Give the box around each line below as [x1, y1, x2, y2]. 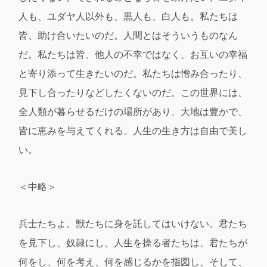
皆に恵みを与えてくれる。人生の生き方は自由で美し [18, 124, 248, 137]
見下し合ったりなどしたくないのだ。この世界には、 [18, 86, 248, 99]
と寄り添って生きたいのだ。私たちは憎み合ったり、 [18, 67, 248, 80]
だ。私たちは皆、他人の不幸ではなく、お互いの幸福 [18, 48, 248, 61]
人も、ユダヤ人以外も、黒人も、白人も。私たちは [18, 10, 238, 23]
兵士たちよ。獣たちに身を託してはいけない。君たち [18, 217, 248, 230]
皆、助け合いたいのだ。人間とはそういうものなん [18, 29, 238, 42]
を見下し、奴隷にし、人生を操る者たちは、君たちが [18, 236, 248, 249]
